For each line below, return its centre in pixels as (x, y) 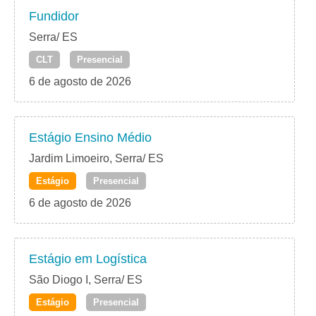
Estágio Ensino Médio (90, 138)
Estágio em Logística (88, 259)
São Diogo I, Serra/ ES (86, 280)
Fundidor (54, 17)
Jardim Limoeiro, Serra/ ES (96, 159)
